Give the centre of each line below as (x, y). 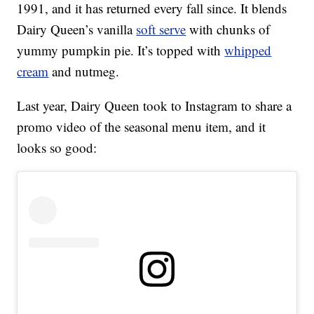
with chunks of (228, 29)
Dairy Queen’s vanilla (77, 29)
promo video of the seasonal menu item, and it (142, 127)
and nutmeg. (84, 71)
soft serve (161, 29)
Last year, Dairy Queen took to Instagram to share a (155, 106)
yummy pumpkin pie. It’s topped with (121, 50)
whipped (248, 50)
